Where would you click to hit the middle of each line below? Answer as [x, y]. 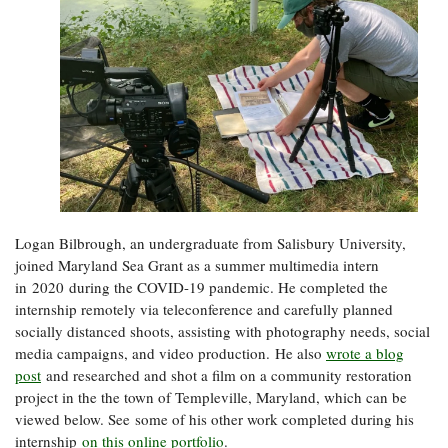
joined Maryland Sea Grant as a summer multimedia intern [197, 265]
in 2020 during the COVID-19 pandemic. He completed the [201, 287]
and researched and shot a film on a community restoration [226, 375]
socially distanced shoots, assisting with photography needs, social [222, 331]
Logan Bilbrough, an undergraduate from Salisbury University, [210, 243]
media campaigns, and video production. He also [170, 353]
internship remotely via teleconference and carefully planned [204, 309]
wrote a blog [365, 353]
